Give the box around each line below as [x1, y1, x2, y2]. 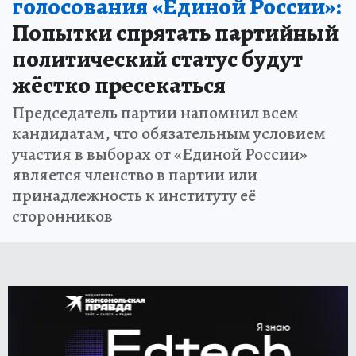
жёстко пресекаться [12, 69, 226, 101]
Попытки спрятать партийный [12, 17, 339, 48]
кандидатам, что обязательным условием [12, 122, 326, 145]
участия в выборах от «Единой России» [12, 142, 308, 166]
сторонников [12, 204, 113, 228]
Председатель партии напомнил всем [12, 101, 299, 125]
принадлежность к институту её [12, 184, 256, 207]
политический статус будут [12, 43, 303, 75]
